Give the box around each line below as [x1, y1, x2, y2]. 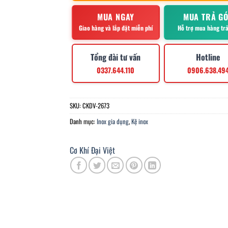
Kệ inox [131, 117, 148, 127]
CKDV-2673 [82, 101, 109, 111]
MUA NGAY [97, 11, 135, 23]
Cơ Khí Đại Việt [69, 144, 115, 157]
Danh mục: [69, 117, 97, 127]
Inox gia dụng [96, 117, 129, 127]
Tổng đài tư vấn [91, 51, 141, 64]
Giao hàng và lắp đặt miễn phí [78, 23, 153, 33]
